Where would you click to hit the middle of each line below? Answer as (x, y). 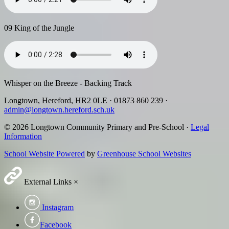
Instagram (58, 207)
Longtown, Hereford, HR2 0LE (57, 100)
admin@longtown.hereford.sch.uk (59, 109)
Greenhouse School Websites (144, 153)
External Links (47, 181)
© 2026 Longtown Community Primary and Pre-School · (97, 127)
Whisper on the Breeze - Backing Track (68, 83)
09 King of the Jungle (39, 28)
